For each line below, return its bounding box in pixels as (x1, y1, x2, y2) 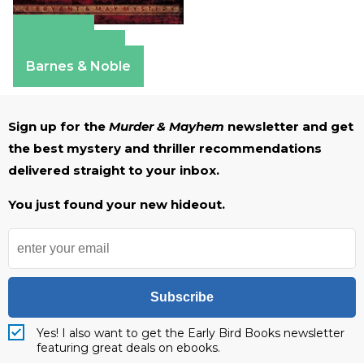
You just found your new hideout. (8, 197, 225, 213)
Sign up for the (8, 119, 109, 135)
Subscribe (150, 290, 214, 305)
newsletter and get (224, 119, 353, 135)
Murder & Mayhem (109, 119, 224, 135)
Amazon (26, 28, 81, 44)
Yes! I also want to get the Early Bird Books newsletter (37, 326, 344, 341)
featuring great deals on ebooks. (37, 340, 220, 356)
